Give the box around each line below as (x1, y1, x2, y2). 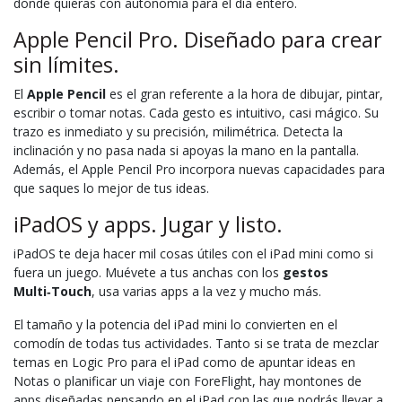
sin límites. (13, 49, 119, 79)
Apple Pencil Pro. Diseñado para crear (13, 24, 382, 54)
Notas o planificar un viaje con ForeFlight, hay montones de (13, 371, 362, 389)
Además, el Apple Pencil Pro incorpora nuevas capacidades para (13, 160, 385, 178)
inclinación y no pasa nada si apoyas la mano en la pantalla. (13, 141, 359, 159)
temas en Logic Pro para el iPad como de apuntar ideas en (13, 353, 355, 371)
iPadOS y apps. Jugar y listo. (13, 209, 283, 239)
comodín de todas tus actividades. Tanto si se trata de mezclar (13, 334, 379, 352)
